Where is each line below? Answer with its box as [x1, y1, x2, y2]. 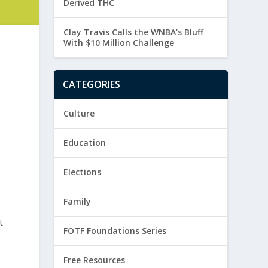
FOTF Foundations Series [63, 225, 167, 237]
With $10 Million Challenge [63, 37, 175, 49]
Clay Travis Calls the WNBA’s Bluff [63, 26, 204, 38]
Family [63, 196, 92, 208]
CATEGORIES [63, 78, 121, 92]
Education [63, 137, 106, 149]
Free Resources [63, 254, 126, 266]
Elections [63, 166, 102, 178]
